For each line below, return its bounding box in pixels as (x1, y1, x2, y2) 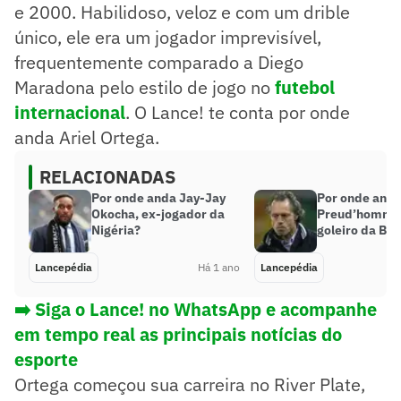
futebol (275, 74, 335, 99)
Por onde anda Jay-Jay (91, 189, 226, 206)
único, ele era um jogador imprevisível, (14, 24, 321, 49)
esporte (14, 346, 78, 371)
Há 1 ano (198, 260, 240, 274)
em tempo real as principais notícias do (14, 321, 342, 346)
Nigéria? (91, 221, 141, 238)
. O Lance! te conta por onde (125, 99, 350, 124)
